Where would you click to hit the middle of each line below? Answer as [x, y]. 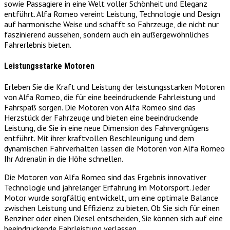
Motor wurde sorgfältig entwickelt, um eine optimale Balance [111, 198]
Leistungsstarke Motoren [49, 66]
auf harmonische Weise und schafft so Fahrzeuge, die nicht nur [111, 24]
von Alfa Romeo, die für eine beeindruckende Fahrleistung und [110, 97]
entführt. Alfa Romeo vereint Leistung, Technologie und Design [112, 14]
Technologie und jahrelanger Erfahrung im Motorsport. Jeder [107, 187]
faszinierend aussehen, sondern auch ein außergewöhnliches [107, 35]
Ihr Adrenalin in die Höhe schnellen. [64, 159]
